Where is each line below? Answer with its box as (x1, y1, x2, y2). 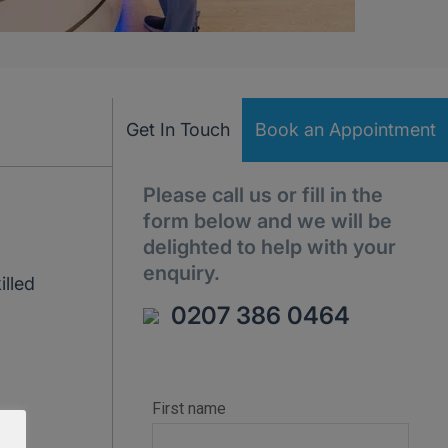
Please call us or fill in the (143, 183, 383, 207)
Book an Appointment (254, 119, 436, 140)
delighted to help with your (143, 235, 396, 259)
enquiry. (143, 261, 220, 285)
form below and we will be (143, 209, 392, 233)
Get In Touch (125, 119, 230, 140)
